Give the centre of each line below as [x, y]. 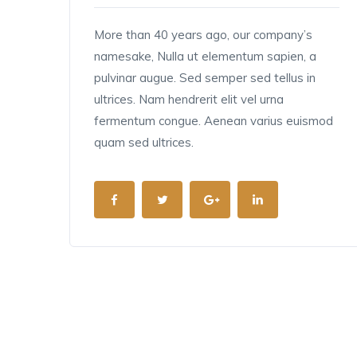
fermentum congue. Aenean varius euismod [214, 121]
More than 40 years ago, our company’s [203, 35]
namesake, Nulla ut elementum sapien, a [205, 56]
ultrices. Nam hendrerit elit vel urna [189, 99]
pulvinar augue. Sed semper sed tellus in [205, 78]
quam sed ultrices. [144, 142]
